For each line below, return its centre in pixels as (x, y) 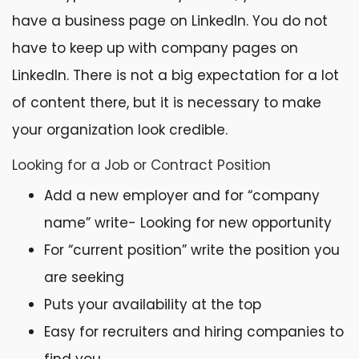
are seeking (84, 277)
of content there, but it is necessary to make (167, 103)
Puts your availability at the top (153, 305)
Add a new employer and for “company (182, 196)
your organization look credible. (120, 130)
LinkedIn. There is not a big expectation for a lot (175, 75)
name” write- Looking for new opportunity (190, 223)
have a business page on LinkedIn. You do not (170, 21)
